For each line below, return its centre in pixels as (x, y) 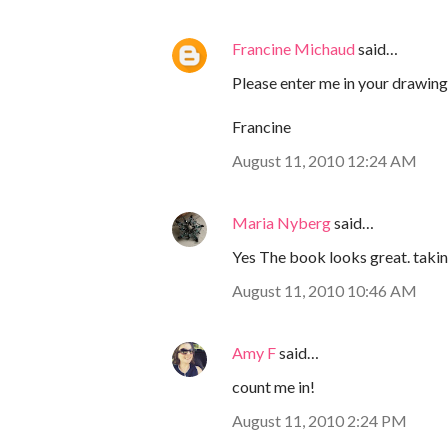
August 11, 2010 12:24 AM (324, 161)
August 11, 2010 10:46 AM (324, 291)
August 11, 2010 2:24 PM (319, 421)
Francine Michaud (293, 49)
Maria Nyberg (281, 223)
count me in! (273, 387)
